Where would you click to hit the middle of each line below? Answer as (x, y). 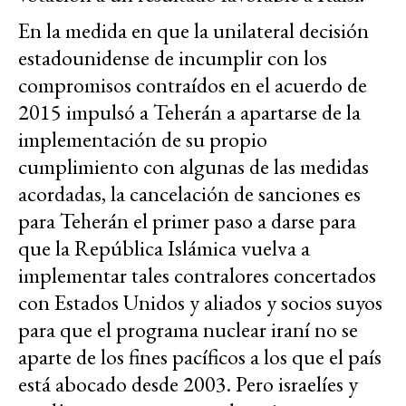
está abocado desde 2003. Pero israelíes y (188, 384)
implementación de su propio (143, 140)
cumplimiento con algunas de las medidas (193, 167)
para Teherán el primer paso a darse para (187, 221)
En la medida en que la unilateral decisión (193, 31)
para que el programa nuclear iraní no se (188, 330)
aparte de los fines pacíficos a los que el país (200, 357)
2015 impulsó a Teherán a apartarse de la (189, 112)
